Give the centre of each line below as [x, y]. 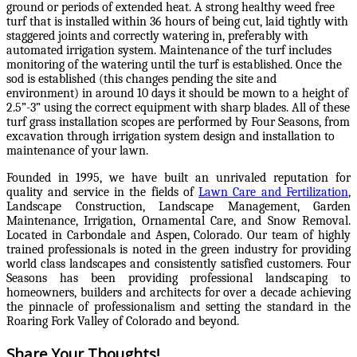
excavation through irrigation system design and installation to [171, 137]
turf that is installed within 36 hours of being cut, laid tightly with [177, 22]
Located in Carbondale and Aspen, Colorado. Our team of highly [178, 235]
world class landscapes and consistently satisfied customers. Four [178, 264]
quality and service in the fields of [103, 192]
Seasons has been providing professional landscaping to [178, 279]
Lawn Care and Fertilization [274, 192]
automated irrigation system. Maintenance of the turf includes [169, 51]
